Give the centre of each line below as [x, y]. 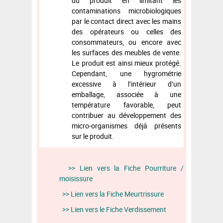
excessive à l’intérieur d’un [126, 84]
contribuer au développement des [126, 115]
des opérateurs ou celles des [126, 31]
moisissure [76, 178]
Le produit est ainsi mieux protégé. [126, 63]
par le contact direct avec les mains [126, 21]
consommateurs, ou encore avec [126, 42]
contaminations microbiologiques [126, 10]
